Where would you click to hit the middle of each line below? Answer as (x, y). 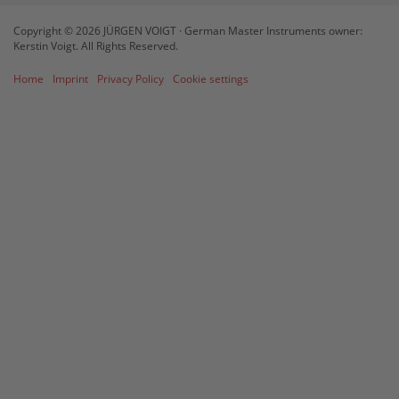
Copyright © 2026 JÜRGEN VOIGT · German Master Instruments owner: (188, 30)
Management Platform (164, 15)
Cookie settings (211, 78)
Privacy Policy (130, 78)
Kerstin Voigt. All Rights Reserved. (96, 45)
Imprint (70, 78)
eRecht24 (272, 15)
